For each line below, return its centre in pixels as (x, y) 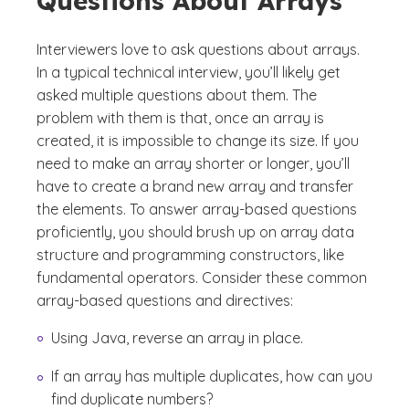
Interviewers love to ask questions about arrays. (198, 49)
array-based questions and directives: (165, 300)
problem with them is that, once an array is (180, 118)
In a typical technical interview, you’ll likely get (189, 72)
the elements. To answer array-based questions (197, 209)
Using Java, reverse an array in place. (177, 338)
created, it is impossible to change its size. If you (198, 141)
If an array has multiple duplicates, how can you (212, 377)
